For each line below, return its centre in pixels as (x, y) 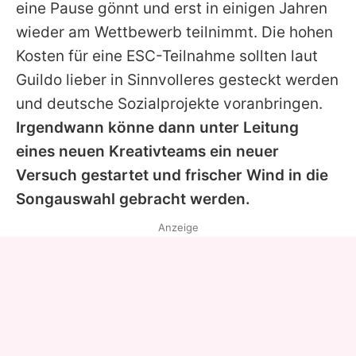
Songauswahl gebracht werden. (133, 199)
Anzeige (178, 228)
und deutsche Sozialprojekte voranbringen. (169, 104)
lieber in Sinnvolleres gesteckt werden (200, 80)
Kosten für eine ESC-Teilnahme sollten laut (167, 56)
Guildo (39, 80)
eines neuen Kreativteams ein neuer (147, 152)
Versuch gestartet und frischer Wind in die (172, 176)
